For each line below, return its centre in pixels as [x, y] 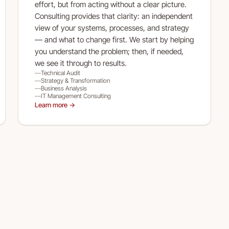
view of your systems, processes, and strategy [112, 28]
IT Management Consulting [76, 96]
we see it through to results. [81, 63]
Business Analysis [64, 88]
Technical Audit [60, 73]
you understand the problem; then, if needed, [109, 51]
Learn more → [55, 105]
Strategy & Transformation [75, 81]
